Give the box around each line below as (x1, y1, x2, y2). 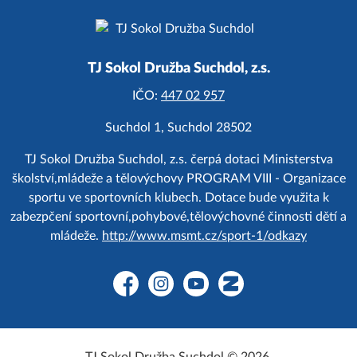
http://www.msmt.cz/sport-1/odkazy (102, 229, 307, 242)
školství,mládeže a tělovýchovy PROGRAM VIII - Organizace (11, 172, 346, 185)
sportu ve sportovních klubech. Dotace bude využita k (28, 191, 329, 204)
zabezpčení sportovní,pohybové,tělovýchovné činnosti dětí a (10, 210, 347, 223)
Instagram (147, 285, 202, 299)
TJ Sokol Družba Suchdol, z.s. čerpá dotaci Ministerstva (24, 153, 333, 166)
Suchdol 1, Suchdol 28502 (105, 121, 252, 134)
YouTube (182, 285, 228, 299)
